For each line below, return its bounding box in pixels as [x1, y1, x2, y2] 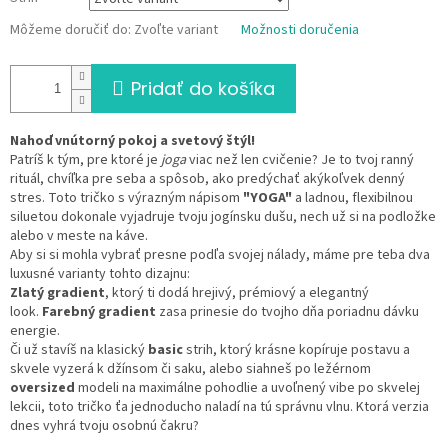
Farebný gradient [42, 302, 156, 323]
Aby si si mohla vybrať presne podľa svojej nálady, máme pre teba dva [10, 245, 430, 266]
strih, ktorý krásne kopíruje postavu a [183, 340, 410, 361]
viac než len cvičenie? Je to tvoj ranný [186, 150, 414, 171]
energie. [10, 321, 60, 342]
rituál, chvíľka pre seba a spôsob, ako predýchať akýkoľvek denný [10, 169, 405, 190]
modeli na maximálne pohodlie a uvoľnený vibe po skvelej [75, 378, 420, 399]
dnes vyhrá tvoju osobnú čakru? [10, 416, 199, 437]
